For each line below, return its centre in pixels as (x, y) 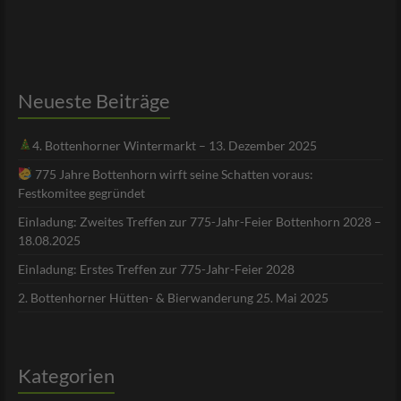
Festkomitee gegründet (81, 193)
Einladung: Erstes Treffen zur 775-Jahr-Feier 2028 (156, 269)
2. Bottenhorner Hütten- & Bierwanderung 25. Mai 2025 (173, 298)
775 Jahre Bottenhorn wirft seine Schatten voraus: (172, 175)
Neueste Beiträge (94, 101)
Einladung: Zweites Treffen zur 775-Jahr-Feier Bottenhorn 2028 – (199, 222)
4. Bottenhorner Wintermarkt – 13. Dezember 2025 (174, 146)
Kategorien (66, 376)
